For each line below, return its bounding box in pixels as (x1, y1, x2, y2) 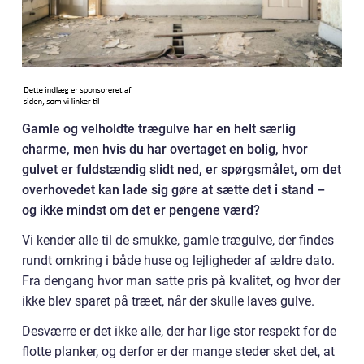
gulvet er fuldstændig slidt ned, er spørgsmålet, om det (22, 162, 341, 177)
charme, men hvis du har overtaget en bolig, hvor (22, 141, 308, 157)
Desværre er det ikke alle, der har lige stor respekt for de (22, 323, 336, 339)
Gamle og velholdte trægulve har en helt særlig (22, 121, 296, 136)
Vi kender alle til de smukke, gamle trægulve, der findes (22, 232, 334, 248)
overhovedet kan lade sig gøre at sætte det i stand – (22, 182, 325, 197)
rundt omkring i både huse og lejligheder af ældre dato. (22, 253, 335, 268)
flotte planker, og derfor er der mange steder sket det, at (22, 344, 335, 359)
